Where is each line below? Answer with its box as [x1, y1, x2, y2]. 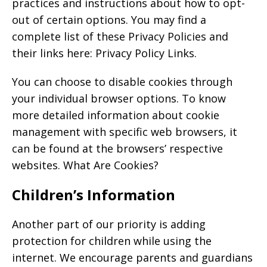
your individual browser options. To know [12, 91, 226, 105]
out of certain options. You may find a [12, 13, 206, 27]
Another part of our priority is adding [12, 217, 206, 231]
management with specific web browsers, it [12, 125, 237, 139]
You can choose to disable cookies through [12, 74, 232, 89]
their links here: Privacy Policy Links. [12, 46, 197, 60]
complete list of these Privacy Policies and [12, 29, 228, 44]
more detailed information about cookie [12, 108, 219, 122]
